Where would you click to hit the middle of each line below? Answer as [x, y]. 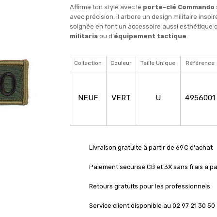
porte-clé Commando [178, 7]
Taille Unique [158, 63]
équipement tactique [150, 36]
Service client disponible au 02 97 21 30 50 [152, 206]
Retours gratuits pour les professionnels [149, 186]
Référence [200, 63]
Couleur [121, 63]
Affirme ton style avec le [106, 7]
